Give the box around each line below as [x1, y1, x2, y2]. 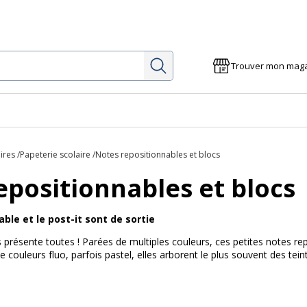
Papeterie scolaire [20, 149, 90, 160]
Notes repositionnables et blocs [95, 149, 220, 160]
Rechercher [169, 55, 228, 70]
